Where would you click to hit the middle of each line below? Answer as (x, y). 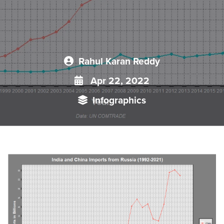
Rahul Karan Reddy (119, 61)
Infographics (119, 100)
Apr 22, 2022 (119, 80)
